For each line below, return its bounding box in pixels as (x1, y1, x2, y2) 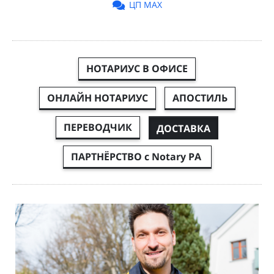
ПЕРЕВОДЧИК (64, 120, 132, 135)
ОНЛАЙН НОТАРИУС (46, 91, 148, 105)
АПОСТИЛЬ (172, 91, 228, 105)
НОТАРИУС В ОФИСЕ (86, 62, 188, 76)
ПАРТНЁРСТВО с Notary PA (70, 150, 204, 164)
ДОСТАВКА (157, 122, 210, 136)
